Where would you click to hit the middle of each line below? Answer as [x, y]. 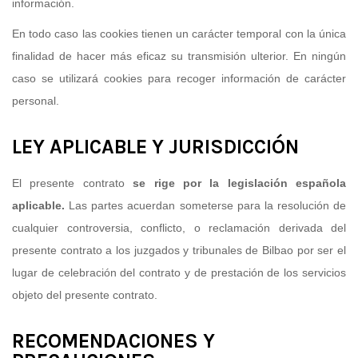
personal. [36, 100]
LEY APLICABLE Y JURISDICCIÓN [155, 146]
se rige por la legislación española [239, 183]
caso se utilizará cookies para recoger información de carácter [179, 78]
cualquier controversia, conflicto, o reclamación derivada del [179, 227]
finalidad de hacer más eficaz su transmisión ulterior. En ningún [179, 56]
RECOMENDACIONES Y [113, 340]
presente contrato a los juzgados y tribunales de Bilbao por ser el [179, 250]
